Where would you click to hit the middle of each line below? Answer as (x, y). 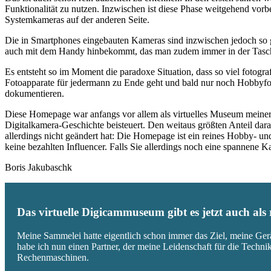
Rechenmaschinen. (53, 258)
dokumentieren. (34, 93)
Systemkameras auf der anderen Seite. (77, 19)
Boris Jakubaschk (38, 167)
